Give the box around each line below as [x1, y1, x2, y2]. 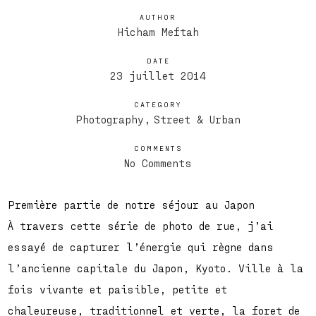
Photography [75, 113, 144, 126]
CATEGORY [134, 100, 182, 109]
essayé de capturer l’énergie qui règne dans [8, 241, 274, 254]
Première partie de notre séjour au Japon [8, 198, 255, 212]
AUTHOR [140, 13, 176, 22]
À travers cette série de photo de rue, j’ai [8, 219, 274, 233]
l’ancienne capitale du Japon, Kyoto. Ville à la [8, 262, 304, 275]
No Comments [124, 157, 192, 170]
